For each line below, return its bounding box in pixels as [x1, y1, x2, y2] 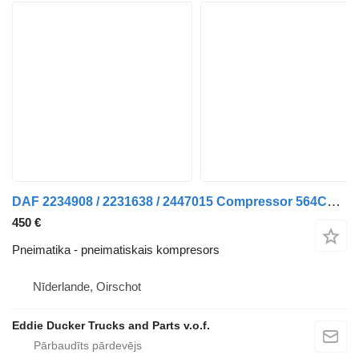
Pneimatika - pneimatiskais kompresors [12, 243, 220, 256]
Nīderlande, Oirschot [33, 280, 141, 293]
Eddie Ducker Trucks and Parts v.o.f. [12, 319, 210, 332]
